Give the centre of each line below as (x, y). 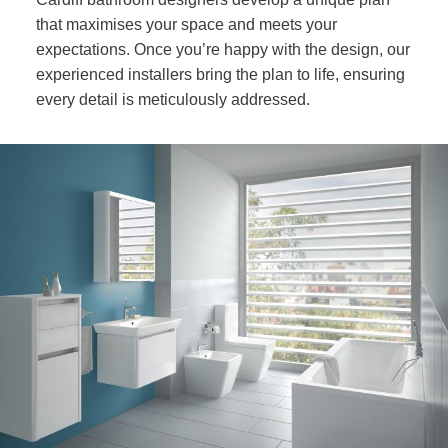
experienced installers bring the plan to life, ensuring (220, 74)
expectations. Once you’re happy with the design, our (222, 49)
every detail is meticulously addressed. (174, 99)
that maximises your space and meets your (186, 24)
